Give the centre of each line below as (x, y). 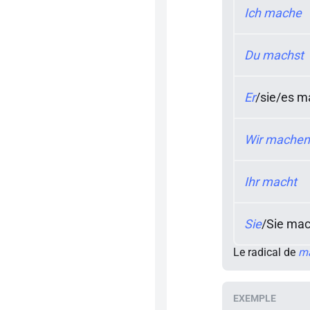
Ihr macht (271, 182)
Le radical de (266, 252)
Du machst (274, 55)
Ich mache (273, 13)
